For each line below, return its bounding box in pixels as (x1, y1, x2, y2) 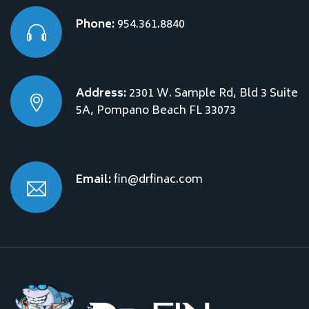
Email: (76, 170, 111, 190)
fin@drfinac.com (111, 170, 203, 190)
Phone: (76, 15, 114, 35)
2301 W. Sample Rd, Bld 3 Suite (126, 84, 298, 104)
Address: (76, 84, 126, 104)
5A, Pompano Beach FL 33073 (76, 101, 236, 121)
